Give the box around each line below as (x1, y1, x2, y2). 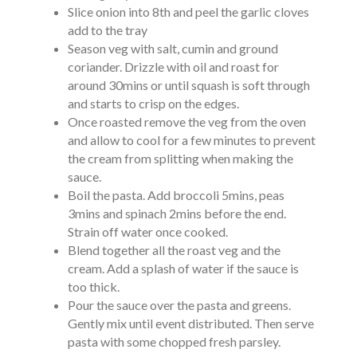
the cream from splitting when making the (67, 151, 293, 166)
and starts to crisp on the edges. (67, 96, 239, 111)
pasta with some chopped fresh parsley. (67, 334, 280, 349)
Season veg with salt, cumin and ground (67, 41, 278, 56)
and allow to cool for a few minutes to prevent (67, 132, 316, 147)
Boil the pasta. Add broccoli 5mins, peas (67, 187, 284, 202)
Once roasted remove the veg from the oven (67, 114, 306, 129)
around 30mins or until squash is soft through (67, 77, 310, 92)
